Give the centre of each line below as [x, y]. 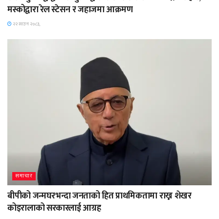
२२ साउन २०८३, [26, 24]
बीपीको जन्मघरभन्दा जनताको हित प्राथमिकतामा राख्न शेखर [99, 196]
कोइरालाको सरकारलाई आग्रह [54, 208]
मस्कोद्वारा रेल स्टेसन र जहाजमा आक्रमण [70, 10]
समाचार [24, 176]
